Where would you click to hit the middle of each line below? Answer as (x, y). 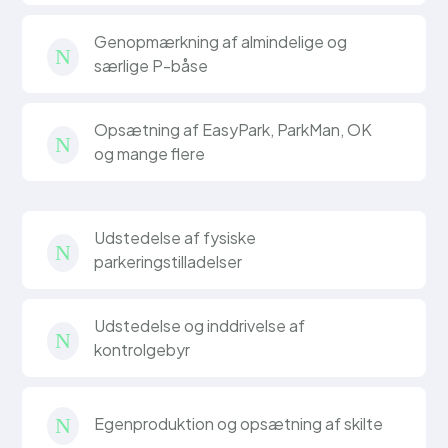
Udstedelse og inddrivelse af (200, 325)
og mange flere (150, 153)
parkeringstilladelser (168, 261)
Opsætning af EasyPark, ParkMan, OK (233, 129)
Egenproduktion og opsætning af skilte (239, 423)
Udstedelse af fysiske (175, 237)
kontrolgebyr (142, 349)
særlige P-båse (151, 65)
